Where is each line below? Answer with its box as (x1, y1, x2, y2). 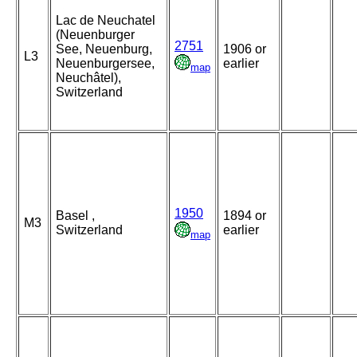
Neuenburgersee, (56, 57, 155, 71)
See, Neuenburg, (56, 42, 152, 57)
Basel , (56, 209, 95, 223)
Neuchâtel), (56, 71, 121, 85)
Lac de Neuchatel (56, 14, 155, 28)
